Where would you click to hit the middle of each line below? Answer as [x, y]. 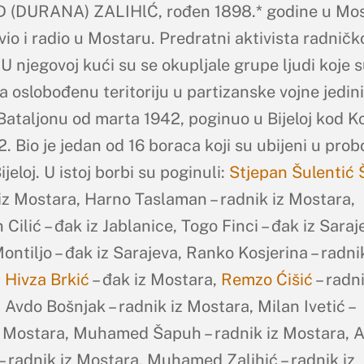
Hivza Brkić [47, 279]
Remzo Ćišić [266, 279]
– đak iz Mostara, [155, 279]
